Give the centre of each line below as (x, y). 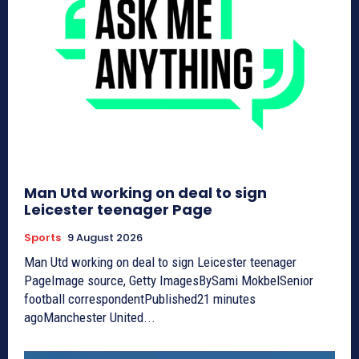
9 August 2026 (105, 237)
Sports (42, 237)
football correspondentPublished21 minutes (140, 298)
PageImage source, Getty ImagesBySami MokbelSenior (169, 280)
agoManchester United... (90, 317)
